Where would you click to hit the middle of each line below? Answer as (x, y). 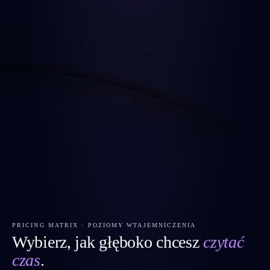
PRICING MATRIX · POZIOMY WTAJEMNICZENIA (104, 225)
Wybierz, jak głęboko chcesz (108, 242)
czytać (224, 242)
